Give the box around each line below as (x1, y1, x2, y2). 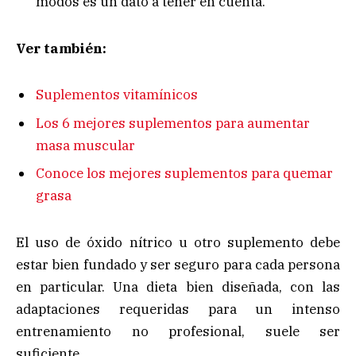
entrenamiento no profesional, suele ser (16, 322, 340, 340)
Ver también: (16, 39, 106, 57)
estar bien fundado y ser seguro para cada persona (16, 255, 340, 273)
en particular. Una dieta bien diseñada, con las (16, 277, 340, 296)
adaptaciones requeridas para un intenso (16, 300, 340, 318)
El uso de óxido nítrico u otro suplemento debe (16, 233, 340, 251)
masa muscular (36, 136, 135, 154)
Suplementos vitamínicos (36, 86, 198, 104)
